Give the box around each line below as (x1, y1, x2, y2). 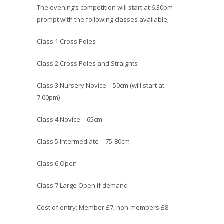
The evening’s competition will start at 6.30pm (37, 3, 173, 12)
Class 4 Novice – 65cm (37, 115, 102, 124)
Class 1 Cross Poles (37, 37, 96, 46)
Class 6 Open (37, 159, 77, 168)
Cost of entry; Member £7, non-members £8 (37, 203, 168, 212)
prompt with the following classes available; (37, 15, 169, 24)
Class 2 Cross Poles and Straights (37, 59, 138, 68)
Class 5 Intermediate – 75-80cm (37, 137, 130, 146)
